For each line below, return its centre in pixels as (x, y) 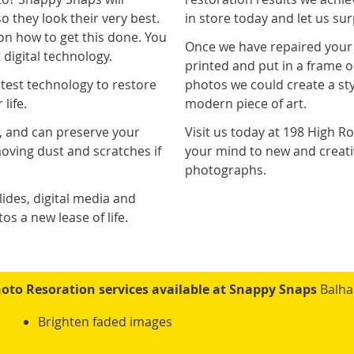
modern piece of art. (246, 104)
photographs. (226, 170)
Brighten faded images (105, 322)
